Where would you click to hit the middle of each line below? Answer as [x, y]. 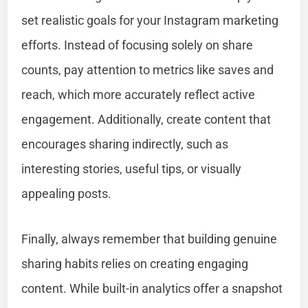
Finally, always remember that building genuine [150, 239]
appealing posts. [67, 193]
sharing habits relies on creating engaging [135, 263]
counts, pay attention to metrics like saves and [148, 69]
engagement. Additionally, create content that [146, 119]
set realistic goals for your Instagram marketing [150, 20]
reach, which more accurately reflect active [139, 94]
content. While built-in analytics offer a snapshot [152, 288]
